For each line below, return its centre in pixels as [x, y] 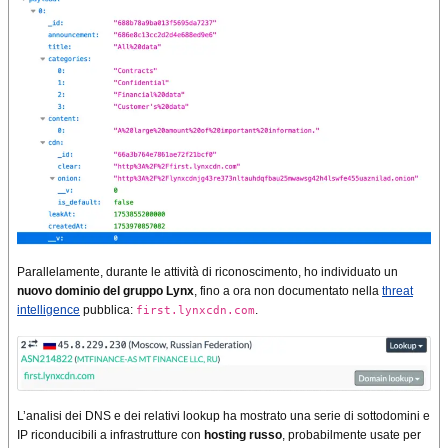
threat [397, 291]
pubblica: [108, 310]
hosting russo [243, 434]
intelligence [48, 310]
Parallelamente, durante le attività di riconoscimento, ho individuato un [207, 272]
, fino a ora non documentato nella [288, 291]
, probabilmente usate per [351, 434]
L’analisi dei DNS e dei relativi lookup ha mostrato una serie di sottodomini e [223, 415]
